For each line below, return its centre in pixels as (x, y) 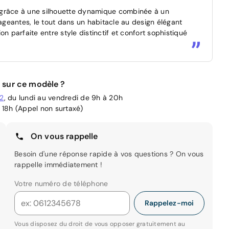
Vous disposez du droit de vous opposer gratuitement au (100, 224)
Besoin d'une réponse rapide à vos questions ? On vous (109, 154)
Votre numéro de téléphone (61, 183)
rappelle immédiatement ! (58, 164)
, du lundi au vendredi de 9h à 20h (63, 97)
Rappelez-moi (169, 203)
